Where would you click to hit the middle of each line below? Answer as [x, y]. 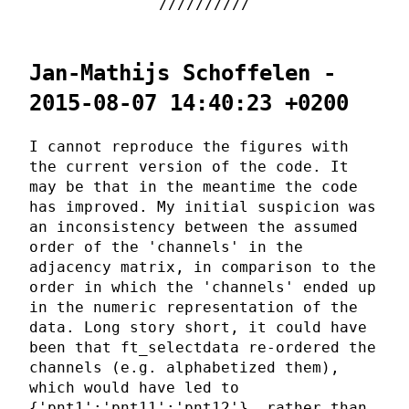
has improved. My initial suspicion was [203, 206]
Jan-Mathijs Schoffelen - [183, 73]
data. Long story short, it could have [198, 327]
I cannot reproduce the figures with [189, 146]
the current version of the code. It [189, 166]
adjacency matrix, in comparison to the [203, 267]
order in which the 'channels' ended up [203, 287]
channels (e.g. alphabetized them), [184, 367]
